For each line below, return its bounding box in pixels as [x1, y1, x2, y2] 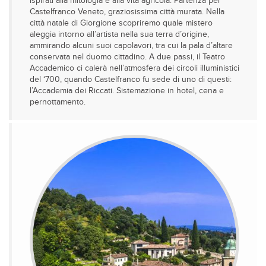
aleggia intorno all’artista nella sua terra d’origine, [30, 30, 209, 39]
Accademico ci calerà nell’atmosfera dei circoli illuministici [30, 64, 239, 72]
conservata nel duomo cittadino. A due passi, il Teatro [30, 53, 225, 61]
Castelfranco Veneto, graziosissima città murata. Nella [30, 8, 224, 16]
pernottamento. [30, 98, 85, 106]
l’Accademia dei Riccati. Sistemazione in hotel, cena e [30, 87, 224, 95]
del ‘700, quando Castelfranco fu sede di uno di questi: [30, 75, 232, 84]
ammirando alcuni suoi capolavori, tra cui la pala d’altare [30, 42, 233, 50]
